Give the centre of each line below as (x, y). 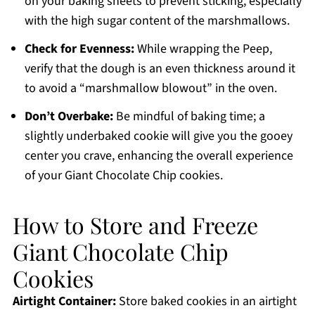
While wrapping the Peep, (203, 49)
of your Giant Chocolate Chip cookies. (123, 176)
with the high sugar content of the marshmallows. (157, 21)
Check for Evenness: (79, 49)
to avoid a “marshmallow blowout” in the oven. (150, 89)
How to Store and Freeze (135, 225)
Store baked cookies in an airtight (206, 302)
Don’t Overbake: (69, 117)
